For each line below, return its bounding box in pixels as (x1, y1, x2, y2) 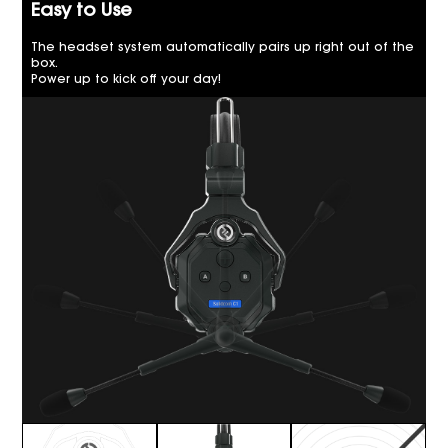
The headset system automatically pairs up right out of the (31, 41, 415, 54)
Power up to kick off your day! (31, 73, 222, 86)
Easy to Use (31, 3, 133, 22)
